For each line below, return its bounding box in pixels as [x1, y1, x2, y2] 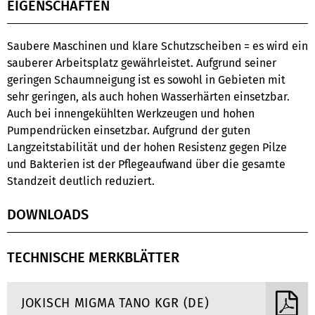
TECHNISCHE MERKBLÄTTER [7, 249, 179, 266]
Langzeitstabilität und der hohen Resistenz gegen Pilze [7, 141, 287, 154]
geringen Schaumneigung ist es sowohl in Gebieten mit [7, 73, 285, 86]
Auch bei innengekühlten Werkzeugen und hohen [7, 107, 255, 120]
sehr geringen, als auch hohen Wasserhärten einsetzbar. [7, 90, 290, 103]
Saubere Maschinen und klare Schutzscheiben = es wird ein [7, 39, 308, 53]
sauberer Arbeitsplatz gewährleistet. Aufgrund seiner [7, 56, 276, 70]
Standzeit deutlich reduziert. [7, 174, 155, 188]
